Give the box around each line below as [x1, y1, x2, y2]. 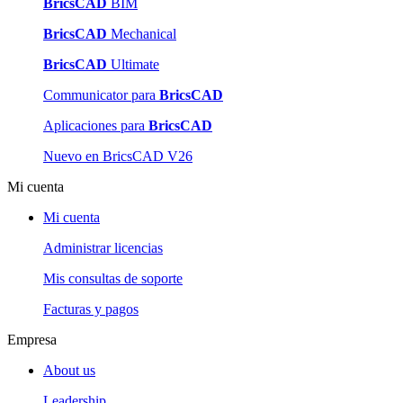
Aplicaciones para [43, 118, 148, 134]
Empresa [7, 332, 57, 348]
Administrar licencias [43, 240, 163, 256]
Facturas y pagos [43, 301, 139, 318]
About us [43, 363, 95, 379]
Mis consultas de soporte [43, 271, 183, 287]
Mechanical [107, 26, 176, 42]
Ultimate [107, 57, 159, 73]
